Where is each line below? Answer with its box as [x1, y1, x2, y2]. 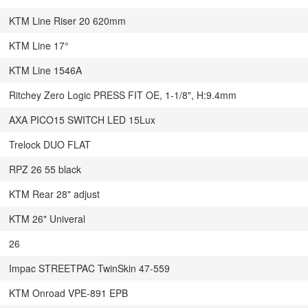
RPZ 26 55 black [9, 162, 81, 176]
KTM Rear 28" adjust [9, 187, 100, 201]
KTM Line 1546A [9, 63, 82, 77]
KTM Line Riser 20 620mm [9, 14, 126, 27]
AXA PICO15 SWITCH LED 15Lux [9, 113, 155, 126]
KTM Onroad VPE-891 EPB [9, 286, 128, 300]
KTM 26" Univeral [9, 212, 85, 225]
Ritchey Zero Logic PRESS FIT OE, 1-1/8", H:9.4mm [9, 88, 236, 102]
